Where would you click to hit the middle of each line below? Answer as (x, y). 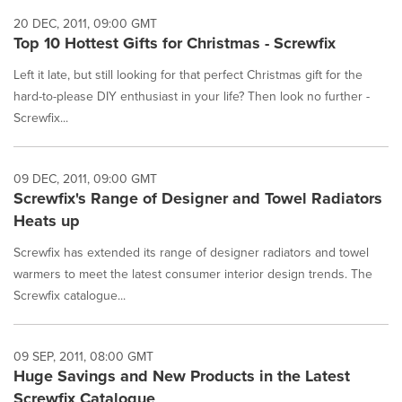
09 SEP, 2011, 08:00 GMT (83, 356)
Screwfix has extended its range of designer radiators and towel (191, 252)
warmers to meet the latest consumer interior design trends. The (193, 274)
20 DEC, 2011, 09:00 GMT (85, 23)
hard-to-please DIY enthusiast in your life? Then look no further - (192, 96)
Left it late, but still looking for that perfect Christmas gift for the (188, 74)
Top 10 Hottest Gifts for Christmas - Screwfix (175, 43)
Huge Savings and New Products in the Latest (182, 376)
